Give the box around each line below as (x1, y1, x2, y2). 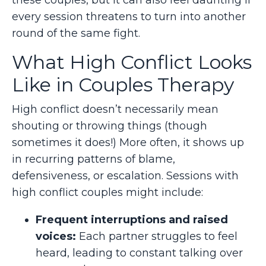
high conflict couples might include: (12, 185, 203, 199)
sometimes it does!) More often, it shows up (12, 135, 244, 149)
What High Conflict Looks (12, 50, 252, 74)
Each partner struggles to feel (76, 229, 237, 243)
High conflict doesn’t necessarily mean (12, 102, 218, 116)
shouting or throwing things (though (12, 119, 207, 132)
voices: (36, 229, 76, 243)
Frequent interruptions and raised (36, 213, 228, 226)
